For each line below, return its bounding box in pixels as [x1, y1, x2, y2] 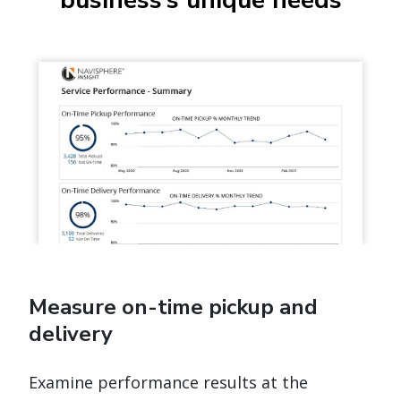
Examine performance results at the [29, 371, 308, 394]
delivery [29, 320, 113, 349]
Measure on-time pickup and [29, 293, 318, 322]
